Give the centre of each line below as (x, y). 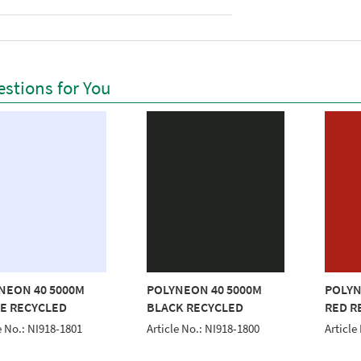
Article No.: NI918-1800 (203, 328)
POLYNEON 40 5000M (205, 289)
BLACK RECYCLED (195, 307)
